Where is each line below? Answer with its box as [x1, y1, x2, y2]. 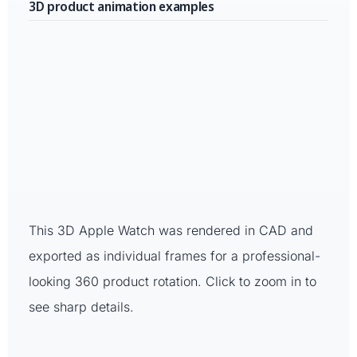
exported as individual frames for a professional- [29, 248, 320, 265]
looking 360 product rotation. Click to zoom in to [29, 273, 316, 290]
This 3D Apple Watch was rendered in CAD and [29, 222, 313, 239]
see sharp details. [29, 299, 134, 316]
